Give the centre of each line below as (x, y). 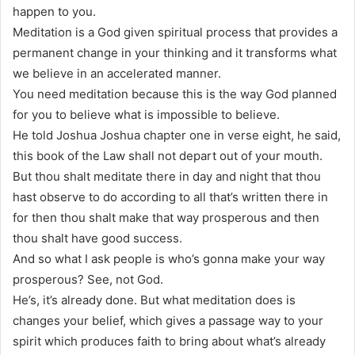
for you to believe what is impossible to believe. (146, 114)
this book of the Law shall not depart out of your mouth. (168, 155)
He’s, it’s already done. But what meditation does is (154, 300)
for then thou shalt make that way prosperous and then (166, 217)
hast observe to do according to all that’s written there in (170, 197)
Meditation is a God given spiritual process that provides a (175, 32)
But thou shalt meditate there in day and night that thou (167, 176)
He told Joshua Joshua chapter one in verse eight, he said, (177, 135)
